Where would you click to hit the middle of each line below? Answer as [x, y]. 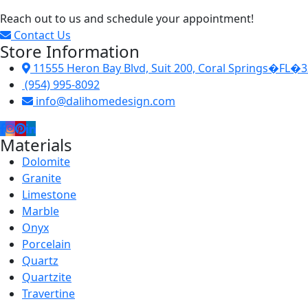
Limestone [49, 194]
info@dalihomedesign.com [106, 101]
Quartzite [47, 277]
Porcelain [46, 244]
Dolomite [46, 161]
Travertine [48, 293]
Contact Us [42, 35]
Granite [42, 178]
